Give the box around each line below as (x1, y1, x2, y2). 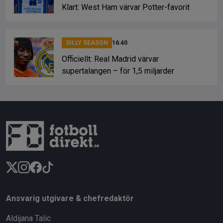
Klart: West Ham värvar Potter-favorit (62, 2, 190, 12)
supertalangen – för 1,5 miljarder (62, 66, 174, 76)
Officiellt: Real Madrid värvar (62, 54, 159, 64)
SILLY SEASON (66, 39, 108, 46)
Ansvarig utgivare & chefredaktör (6, 193, 134, 203)
